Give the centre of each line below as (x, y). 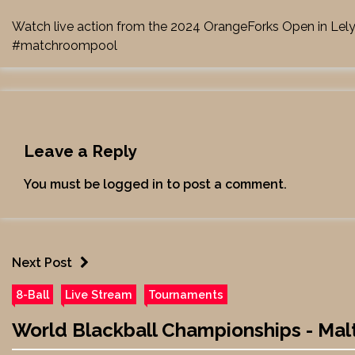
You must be (63, 184)
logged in (133, 184)
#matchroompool (65, 46)
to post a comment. (225, 184)
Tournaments (186, 294)
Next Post (42, 263)
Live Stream (99, 294)
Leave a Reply (80, 151)
